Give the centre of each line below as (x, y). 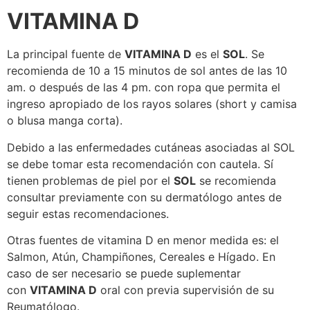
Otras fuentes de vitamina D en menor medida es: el (143, 240)
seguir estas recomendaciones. (88, 213)
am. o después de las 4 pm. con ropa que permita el (144, 88)
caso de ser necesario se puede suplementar (124, 274)
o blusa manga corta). (65, 121)
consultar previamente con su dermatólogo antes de (144, 197)
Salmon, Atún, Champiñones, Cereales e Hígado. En (141, 257)
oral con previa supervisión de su (185, 290)
